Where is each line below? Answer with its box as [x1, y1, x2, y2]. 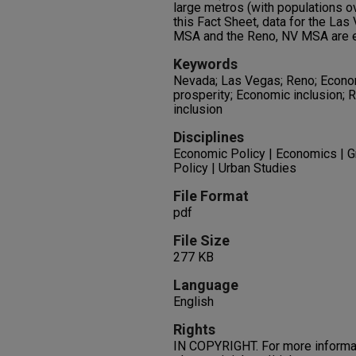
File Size [173, 232, 230, 249]
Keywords [173, 56, 238, 72]
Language [173, 277, 238, 293]
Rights [173, 321, 215, 338]
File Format [173, 188, 249, 204]
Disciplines [173, 129, 244, 145]
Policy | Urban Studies [173, 161, 296, 176]
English [173, 294, 214, 309]
